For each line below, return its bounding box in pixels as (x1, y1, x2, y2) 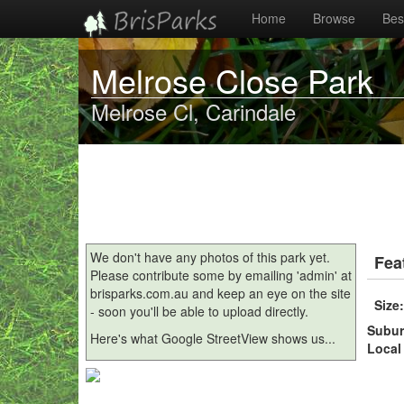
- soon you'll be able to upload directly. (90, 302, 308, 320)
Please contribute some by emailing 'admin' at (90, 266, 352, 284)
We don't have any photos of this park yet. (90, 248, 330, 266)
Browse (313, 9, 355, 27)
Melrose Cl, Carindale (91, 96, 296, 127)
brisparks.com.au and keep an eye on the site (90, 284, 351, 302)
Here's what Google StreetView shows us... (90, 329, 335, 347)
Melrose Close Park (91, 57, 373, 103)
